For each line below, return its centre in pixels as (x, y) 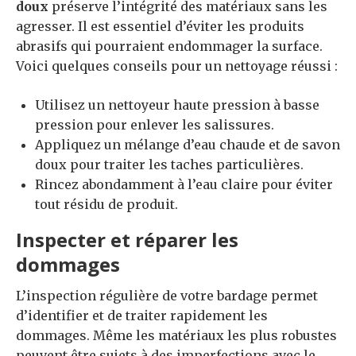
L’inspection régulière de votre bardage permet (167, 295)
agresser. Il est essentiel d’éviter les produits (160, 26)
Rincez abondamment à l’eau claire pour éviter (184, 184)
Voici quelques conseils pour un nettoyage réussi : (177, 66)
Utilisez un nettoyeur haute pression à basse (177, 104)
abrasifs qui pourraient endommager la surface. (169, 46)
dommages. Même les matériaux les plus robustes (176, 335)
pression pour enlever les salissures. (155, 124)
